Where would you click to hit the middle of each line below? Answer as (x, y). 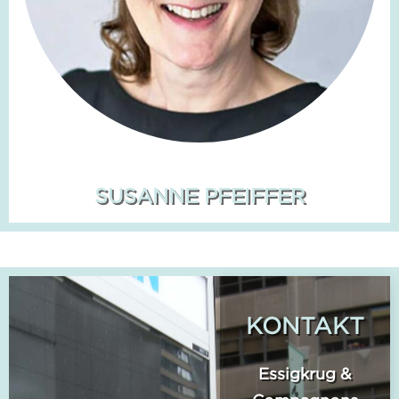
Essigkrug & (305, 374)
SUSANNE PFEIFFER (199, 195)
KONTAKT (305, 325)
